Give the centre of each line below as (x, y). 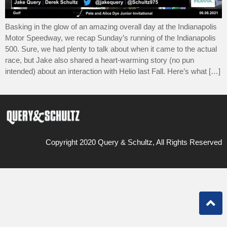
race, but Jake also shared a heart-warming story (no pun (100, 60)
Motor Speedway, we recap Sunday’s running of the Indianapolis (110, 38)
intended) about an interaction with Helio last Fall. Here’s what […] (113, 71)
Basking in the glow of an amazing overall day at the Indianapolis (111, 27)
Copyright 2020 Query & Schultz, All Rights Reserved (134, 142)
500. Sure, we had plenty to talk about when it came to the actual (111, 49)
